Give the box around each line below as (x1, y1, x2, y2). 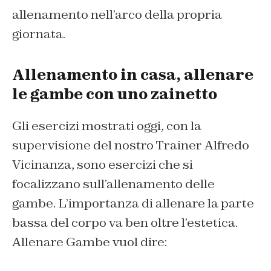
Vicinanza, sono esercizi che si (12, 156, 193, 172)
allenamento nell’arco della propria (12, 6, 222, 22)
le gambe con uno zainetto (12, 84, 217, 103)
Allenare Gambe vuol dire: (12, 233, 167, 250)
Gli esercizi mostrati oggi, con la (12, 117, 201, 134)
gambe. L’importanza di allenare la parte (12, 195, 254, 211)
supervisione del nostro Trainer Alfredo (12, 137, 249, 153)
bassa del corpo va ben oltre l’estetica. (12, 214, 238, 230)
